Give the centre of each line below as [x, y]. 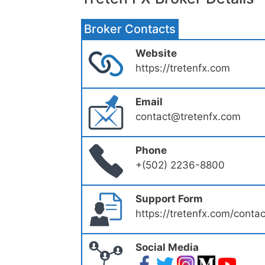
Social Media [167, 248]
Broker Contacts [130, 29]
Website [156, 54]
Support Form [169, 199]
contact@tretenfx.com [188, 117]
